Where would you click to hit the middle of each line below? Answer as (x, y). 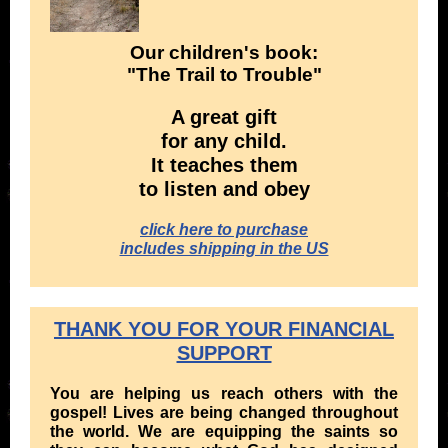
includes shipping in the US (224, 248)
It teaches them (224, 165)
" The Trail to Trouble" (224, 74)
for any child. (224, 141)
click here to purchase (224, 229)
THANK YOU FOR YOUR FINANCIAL (224, 329)
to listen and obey (224, 189)
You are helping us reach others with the (224, 393)
